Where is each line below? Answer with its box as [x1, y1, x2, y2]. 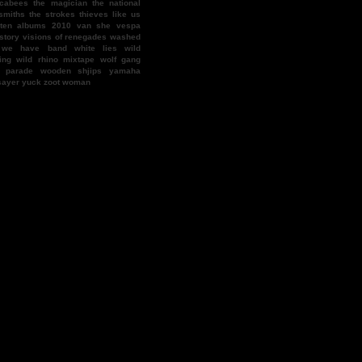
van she [76, 21, 112, 31]
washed [110, 32, 141, 42]
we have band [2, 44, 67, 53]
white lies [74, 44, 117, 53]
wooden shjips [40, 66, 103, 76]
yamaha [109, 66, 141, 76]
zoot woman [44, 78, 90, 87]
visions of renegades [22, 32, 107, 42]
